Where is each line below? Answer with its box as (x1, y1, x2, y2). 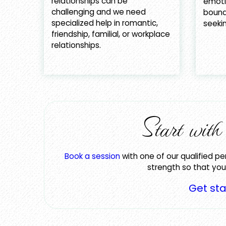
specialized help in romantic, (51, 18, 158, 29)
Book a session (65, 151, 120, 162)
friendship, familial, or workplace (51, 29, 170, 40)
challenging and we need (51, 7, 146, 18)
